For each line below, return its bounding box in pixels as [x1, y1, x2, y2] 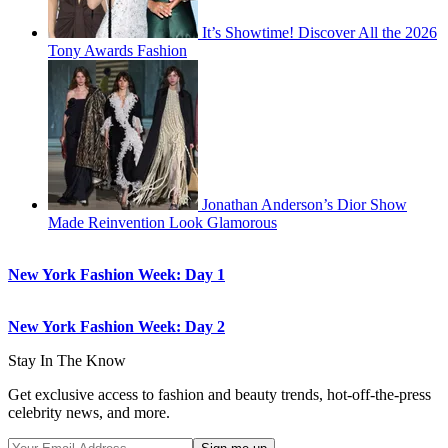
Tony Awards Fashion [48, 42, 187, 60]
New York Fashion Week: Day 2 [8, 318, 225, 336]
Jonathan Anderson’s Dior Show [202, 196, 407, 214]
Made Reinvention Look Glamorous [48, 214, 277, 232]
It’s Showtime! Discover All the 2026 [202, 24, 437, 42]
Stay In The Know [8, 352, 126, 370]
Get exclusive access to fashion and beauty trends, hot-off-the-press [8, 386, 431, 404]
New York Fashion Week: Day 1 [8, 266, 225, 284]
